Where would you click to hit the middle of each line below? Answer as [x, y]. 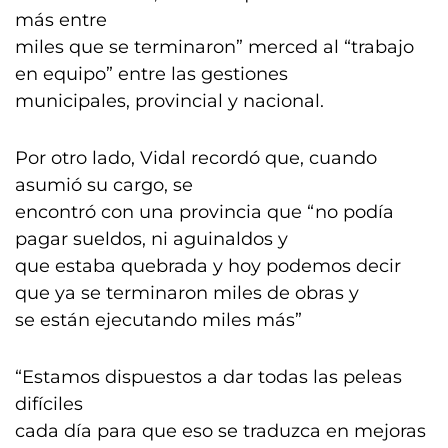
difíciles [49, 404]
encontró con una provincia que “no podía [204, 212]
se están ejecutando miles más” [158, 320]
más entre [61, 20]
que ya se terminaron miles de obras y [187, 293]
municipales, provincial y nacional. [169, 101]
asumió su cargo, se [104, 185]
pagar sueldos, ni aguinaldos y [151, 239]
